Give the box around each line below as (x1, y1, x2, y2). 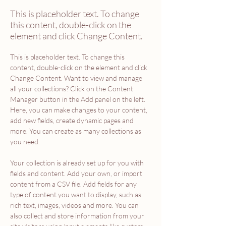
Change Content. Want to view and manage (10, 74, 144, 82)
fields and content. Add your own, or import (10, 169, 144, 178)
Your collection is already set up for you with (10, 158, 145, 167)
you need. (10, 137, 40, 146)
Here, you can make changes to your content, (10, 105, 149, 114)
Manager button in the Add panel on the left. (10, 95, 147, 103)
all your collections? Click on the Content (10, 84, 135, 93)
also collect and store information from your (10, 211, 146, 220)
